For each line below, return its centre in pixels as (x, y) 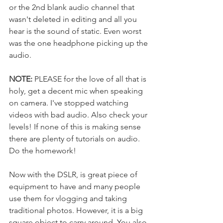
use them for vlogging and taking (69, 198)
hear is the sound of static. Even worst (76, 31)
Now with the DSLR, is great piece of (74, 174)
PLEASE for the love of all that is (90, 79)
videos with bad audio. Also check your (79, 114)
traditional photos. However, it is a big (77, 210)
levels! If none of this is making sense (76, 126)
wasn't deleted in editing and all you (74, 19)
